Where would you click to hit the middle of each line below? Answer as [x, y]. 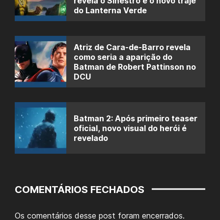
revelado [91, 138]
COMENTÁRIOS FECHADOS [80, 190]
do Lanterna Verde [110, 10]
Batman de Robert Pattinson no [135, 67]
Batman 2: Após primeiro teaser [136, 118]
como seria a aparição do [123, 57]
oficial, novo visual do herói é [130, 128]
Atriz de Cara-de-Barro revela [132, 47]
